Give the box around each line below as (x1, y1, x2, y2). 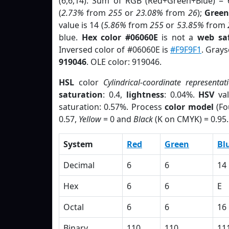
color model (165, 101, 214, 112)
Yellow (79, 113, 101, 125)
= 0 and (101, 113, 133, 125)
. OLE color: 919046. (86, 56, 162, 67)
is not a (157, 32, 198, 43)
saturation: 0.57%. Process (59, 101, 165, 112)
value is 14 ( (59, 19, 104, 31)
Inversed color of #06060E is (59, 44, 171, 55)
